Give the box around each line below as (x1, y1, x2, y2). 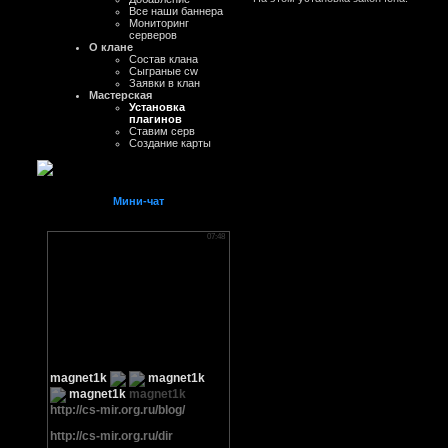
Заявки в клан (129, 77, 200, 89)
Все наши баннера (129, 5, 223, 17)
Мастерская (89, 89, 152, 101)
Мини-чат (113, 195, 164, 207)
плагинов (129, 113, 182, 125)
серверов (129, 29, 177, 41)
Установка (129, 101, 185, 113)
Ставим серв (129, 125, 195, 137)
